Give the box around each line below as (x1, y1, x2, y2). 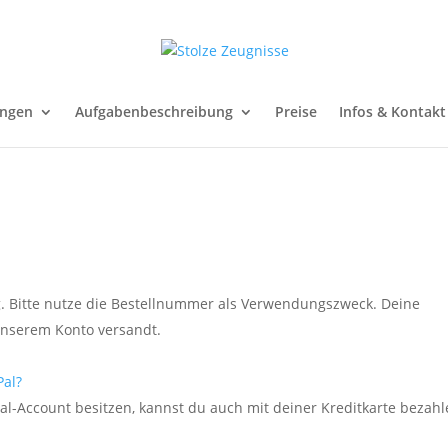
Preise (275, 102, 317, 121)
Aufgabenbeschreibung (75, 102, 233, 121)
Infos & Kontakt (339, 102, 446, 121)
